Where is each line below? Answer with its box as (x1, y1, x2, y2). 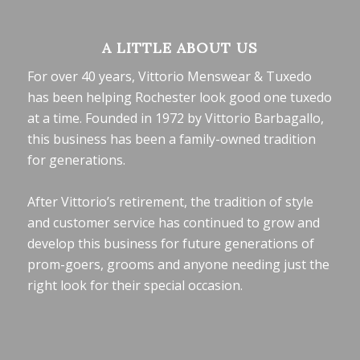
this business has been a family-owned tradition (27, 130, 316, 149)
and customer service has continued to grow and (27, 214, 320, 232)
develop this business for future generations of (27, 235, 314, 253)
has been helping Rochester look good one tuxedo (27, 88, 332, 107)
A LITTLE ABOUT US (101, 38, 258, 57)
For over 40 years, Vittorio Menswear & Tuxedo (27, 67, 312, 86)
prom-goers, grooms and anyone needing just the (27, 256, 329, 274)
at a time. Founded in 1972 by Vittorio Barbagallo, (27, 109, 324, 128)
